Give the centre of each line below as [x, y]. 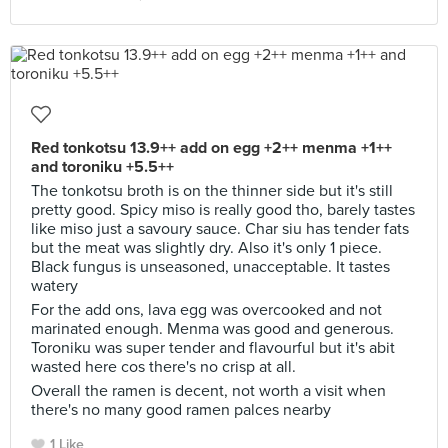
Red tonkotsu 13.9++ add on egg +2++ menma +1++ [211, 148]
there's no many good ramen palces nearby [181, 410]
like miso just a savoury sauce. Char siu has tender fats [220, 229]
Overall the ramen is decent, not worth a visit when [208, 391]
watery [54, 286]
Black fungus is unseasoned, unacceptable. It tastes [210, 267]
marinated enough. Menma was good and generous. [212, 329]
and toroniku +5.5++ [102, 167]
